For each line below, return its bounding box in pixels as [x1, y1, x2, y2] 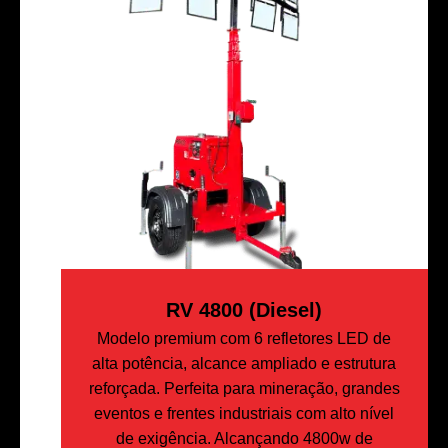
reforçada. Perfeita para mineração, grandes [88, 379, 400, 397]
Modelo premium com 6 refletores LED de [97, 329, 392, 347]
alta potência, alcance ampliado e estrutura [92, 354, 397, 372]
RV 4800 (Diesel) [166, 298, 323, 321]
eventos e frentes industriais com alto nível [94, 404, 395, 422]
